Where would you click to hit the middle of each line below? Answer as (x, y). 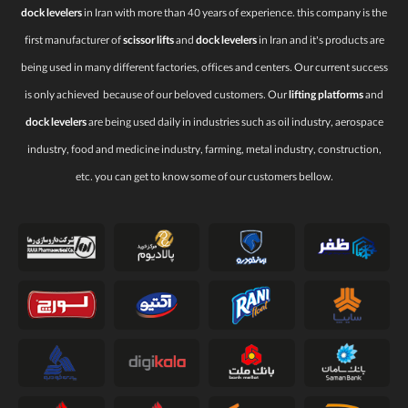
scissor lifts (148, 41)
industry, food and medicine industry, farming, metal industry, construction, (204, 151)
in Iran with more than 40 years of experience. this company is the (235, 14)
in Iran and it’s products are (320, 41)
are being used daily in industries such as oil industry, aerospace (235, 123)
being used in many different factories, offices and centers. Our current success (204, 69)
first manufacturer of (73, 41)
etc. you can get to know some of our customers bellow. (204, 178)
